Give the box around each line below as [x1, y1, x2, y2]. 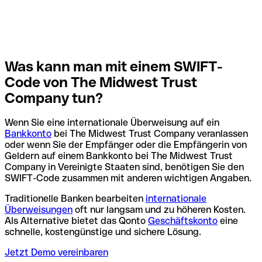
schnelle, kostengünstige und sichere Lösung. [5, 226, 201, 238]
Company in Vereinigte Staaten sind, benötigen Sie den [5, 161, 244, 173]
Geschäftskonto [148, 215, 218, 227]
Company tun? [5, 89, 103, 106]
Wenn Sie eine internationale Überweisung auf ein [5, 117, 219, 129]
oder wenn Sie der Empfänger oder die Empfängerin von [5, 139, 247, 151]
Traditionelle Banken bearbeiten [5, 193, 146, 205]
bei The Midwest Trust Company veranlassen [51, 128, 248, 140]
